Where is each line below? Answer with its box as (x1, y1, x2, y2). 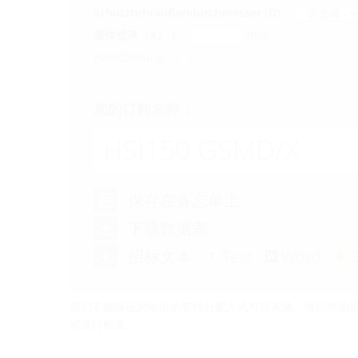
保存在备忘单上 (128, 189, 240, 211)
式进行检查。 (70, 316, 137, 332)
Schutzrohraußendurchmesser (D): (93, 4, 284, 20)
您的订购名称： (93, 98, 194, 118)
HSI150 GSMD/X (103, 130, 299, 168)
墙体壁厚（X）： (93, 26, 179, 42)
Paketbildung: (93, 49, 167, 65)
